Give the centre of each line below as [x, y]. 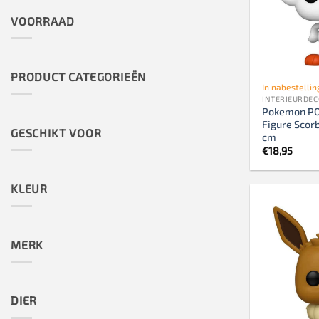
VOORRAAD [43, 21]
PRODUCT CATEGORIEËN [79, 77]
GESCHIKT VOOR [56, 132]
